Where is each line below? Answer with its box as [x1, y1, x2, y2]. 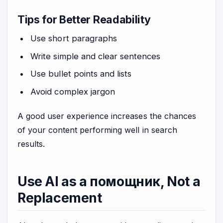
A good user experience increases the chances [17, 111, 196, 121]
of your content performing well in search [17, 124, 177, 135]
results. [17, 138, 45, 149]
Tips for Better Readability [17, 13, 151, 26]
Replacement [17, 190, 102, 206]
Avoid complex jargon [30, 86, 115, 97]
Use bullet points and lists [30, 69, 131, 79]
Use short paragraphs [30, 33, 117, 44]
